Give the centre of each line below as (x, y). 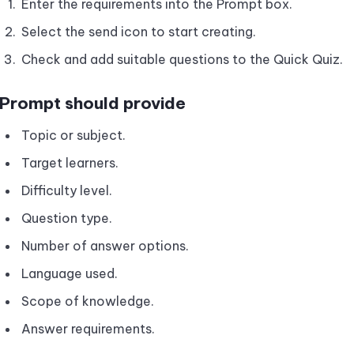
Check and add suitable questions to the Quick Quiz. (182, 59)
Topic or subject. (73, 135)
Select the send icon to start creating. (139, 32)
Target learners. (70, 163)
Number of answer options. (105, 246)
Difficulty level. (67, 190)
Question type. (67, 218)
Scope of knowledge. (88, 301)
